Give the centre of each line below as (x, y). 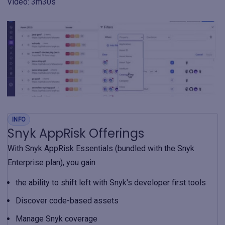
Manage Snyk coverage (57, 219)
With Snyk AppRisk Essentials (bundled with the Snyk (101, 148)
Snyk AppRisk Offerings (76, 133)
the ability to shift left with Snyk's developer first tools (111, 183)
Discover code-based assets (67, 201)
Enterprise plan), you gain (51, 162)
